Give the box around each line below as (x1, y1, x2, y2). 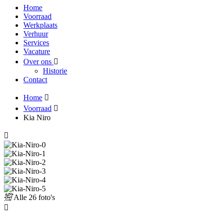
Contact (23, 75, 47, 84)
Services (23, 38, 49, 47)
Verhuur (23, 30, 48, 38)
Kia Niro (23, 113, 51, 122)
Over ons (23, 57, 54, 66)
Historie (43, 67, 67, 75)
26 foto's (27, 193, 55, 201)
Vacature (23, 47, 50, 55)
